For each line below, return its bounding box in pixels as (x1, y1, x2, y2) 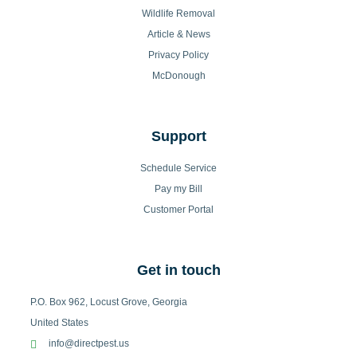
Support (151, 128, 206, 144)
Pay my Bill (155, 183, 202, 194)
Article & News (147, 29, 210, 40)
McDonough (151, 70, 206, 81)
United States (30, 317, 88, 328)
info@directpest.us (48, 338, 129, 349)
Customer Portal (143, 204, 214, 215)
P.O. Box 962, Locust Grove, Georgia (30, 296, 187, 308)
